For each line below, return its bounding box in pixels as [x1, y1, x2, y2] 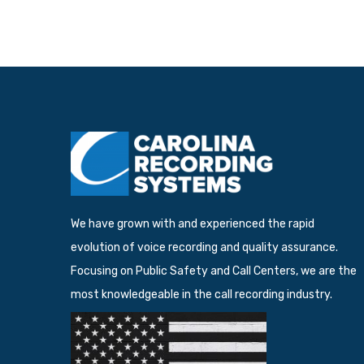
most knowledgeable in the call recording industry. [71, 287, 332, 301]
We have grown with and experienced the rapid [71, 216, 314, 231]
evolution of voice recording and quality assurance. [71, 240, 338, 254]
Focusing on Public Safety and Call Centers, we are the [71, 263, 357, 278]
